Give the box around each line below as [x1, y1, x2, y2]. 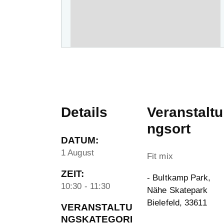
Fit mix [147, 151, 173, 161]
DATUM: [61, 134, 98, 145]
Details [61, 104, 107, 120]
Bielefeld [147, 197, 179, 207]
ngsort [147, 120, 190, 136]
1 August [61, 147, 94, 157]
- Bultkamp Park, [147, 172, 211, 182]
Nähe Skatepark [147, 185, 208, 195]
